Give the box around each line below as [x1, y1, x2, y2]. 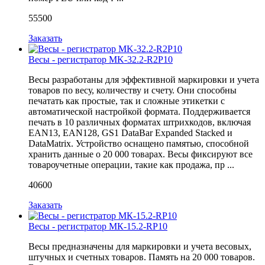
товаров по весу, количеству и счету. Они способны [28, 85, 237, 95]
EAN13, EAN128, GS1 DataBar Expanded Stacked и [28, 127, 232, 138]
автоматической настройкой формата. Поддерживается [28, 106, 250, 117]
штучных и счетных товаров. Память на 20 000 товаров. [28, 251, 255, 262]
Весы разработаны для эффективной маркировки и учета [28, 74, 259, 85]
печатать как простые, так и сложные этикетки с [28, 95, 225, 106]
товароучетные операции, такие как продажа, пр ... [28, 159, 234, 170]
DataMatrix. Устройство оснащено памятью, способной [28, 138, 249, 148]
